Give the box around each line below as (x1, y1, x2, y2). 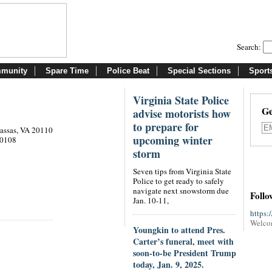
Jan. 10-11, (133, 195, 169, 206)
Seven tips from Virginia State (133, 166, 232, 177)
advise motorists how (133, 106, 231, 121)
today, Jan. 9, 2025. (133, 258, 205, 271)
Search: (237, 41, 261, 52)
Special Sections (168, 66, 231, 75)
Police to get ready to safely (133, 175, 225, 186)
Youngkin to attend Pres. (133, 223, 226, 236)
